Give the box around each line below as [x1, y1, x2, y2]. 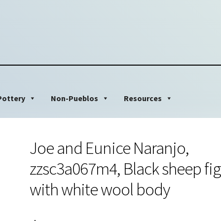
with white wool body [29, 178, 170, 200]
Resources [123, 93, 162, 103]
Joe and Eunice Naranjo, [29, 136, 189, 159]
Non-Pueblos [50, 93, 98, 103]
